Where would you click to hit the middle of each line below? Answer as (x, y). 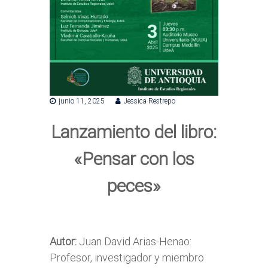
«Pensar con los (134, 159)
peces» (134, 185)
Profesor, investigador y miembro (127, 257)
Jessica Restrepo (150, 101)
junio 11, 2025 (82, 101)
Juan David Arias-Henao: (134, 241)
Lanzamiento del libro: (134, 132)
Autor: (63, 241)
